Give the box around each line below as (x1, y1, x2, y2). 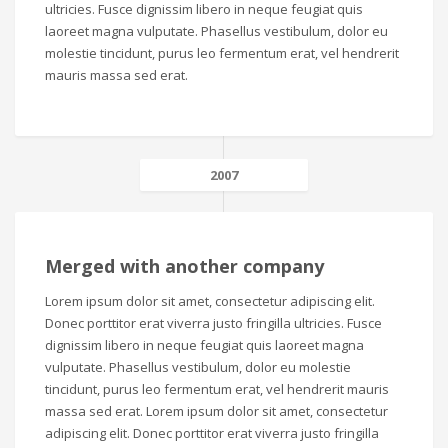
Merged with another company (45, 253, 324, 278)
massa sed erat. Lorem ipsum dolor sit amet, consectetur (45, 401, 388, 420)
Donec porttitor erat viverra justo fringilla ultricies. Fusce (45, 313, 382, 332)
